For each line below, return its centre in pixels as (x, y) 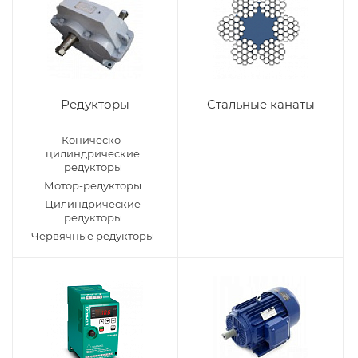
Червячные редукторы (93, 236)
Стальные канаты (261, 104)
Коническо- (93, 140)
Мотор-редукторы (93, 185)
